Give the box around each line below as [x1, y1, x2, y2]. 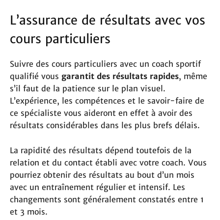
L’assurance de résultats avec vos [10, 12, 205, 28]
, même [179, 71, 207, 82]
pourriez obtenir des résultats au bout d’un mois [10, 170, 194, 180]
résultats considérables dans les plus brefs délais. [10, 120, 200, 131]
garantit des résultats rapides [61, 71, 179, 82]
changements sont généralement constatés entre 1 [10, 194, 204, 205]
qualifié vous [10, 71, 61, 82]
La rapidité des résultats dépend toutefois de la [10, 145, 192, 156]
